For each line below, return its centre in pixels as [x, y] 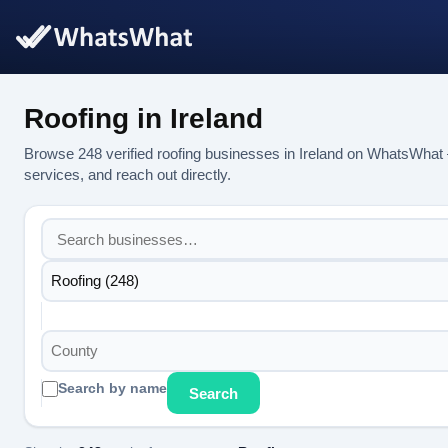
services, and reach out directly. [127, 174]
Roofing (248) [94, 280]
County [74, 350]
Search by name [112, 388]
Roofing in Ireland [143, 118]
